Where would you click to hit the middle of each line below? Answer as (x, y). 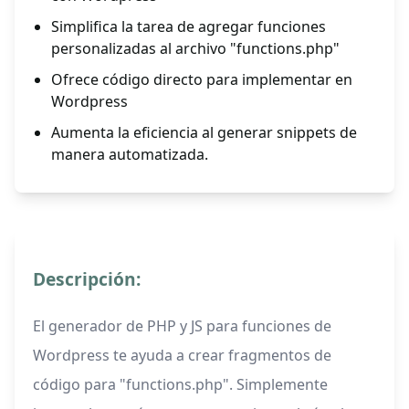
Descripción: (87, 279)
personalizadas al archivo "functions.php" (195, 49)
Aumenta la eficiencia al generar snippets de (204, 133)
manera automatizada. (130, 155)
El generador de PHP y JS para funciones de (182, 326)
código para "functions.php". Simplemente (180, 385)
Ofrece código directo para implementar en (202, 80)
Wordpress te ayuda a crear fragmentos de (182, 356)
